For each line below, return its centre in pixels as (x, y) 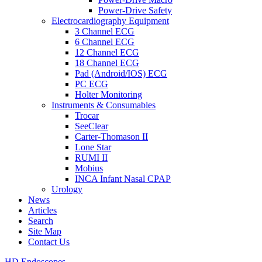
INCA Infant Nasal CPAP (123, 179)
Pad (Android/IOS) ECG (121, 73)
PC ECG (92, 84)
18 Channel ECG (107, 63)
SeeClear (92, 126)
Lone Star (93, 147)
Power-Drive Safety (135, 10)
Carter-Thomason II (111, 137)
